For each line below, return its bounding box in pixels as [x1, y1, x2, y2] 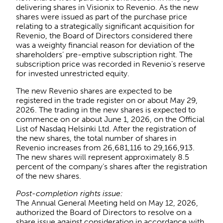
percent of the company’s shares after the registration [16, 161, 207, 171]
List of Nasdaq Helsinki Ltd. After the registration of [16, 123, 196, 133]
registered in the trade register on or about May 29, [16, 95, 198, 105]
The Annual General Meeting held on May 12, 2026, [16, 198, 198, 208]
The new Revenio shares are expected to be [16, 86, 172, 96]
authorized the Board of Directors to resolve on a [16, 207, 192, 217]
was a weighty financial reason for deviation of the [16, 40, 195, 50]
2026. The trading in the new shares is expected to [16, 105, 196, 114]
